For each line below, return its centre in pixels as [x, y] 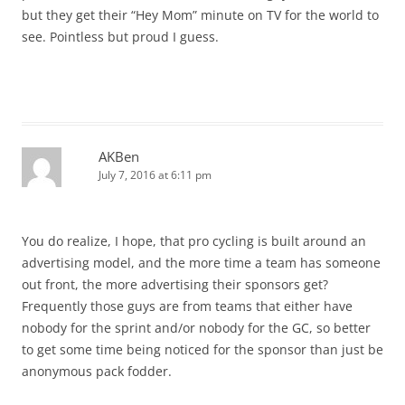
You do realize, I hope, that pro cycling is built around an [194, 241]
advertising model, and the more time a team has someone [201, 263]
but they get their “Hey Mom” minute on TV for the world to [200, 15]
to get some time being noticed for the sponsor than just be [202, 350]
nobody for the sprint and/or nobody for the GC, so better [196, 328]
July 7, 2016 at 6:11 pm [155, 175]
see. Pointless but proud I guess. [120, 37]
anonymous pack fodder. [97, 372]
